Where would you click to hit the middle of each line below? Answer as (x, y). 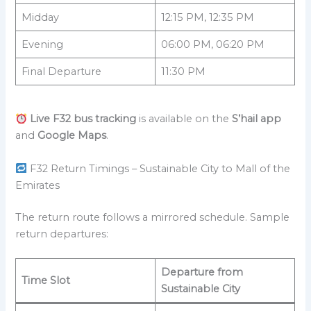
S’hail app (257, 119)
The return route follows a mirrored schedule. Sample (153, 217)
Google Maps (72, 136)
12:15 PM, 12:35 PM (207, 17)
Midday (40, 17)
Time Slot (45, 280)
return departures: (62, 234)
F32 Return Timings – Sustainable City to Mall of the (159, 168)
